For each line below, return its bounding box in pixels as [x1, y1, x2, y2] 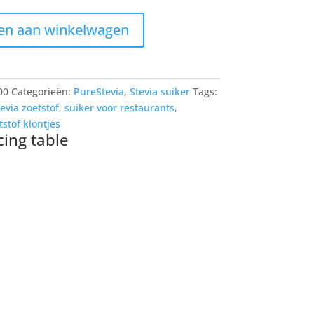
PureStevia [73, 85, 124, 98]
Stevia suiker [129, 85, 190, 98]
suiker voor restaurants [64, 101, 175, 114]
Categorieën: [11, 85, 74, 98]
